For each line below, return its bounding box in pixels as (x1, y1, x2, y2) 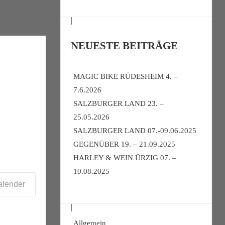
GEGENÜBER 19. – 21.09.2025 (73, 140, 175, 148)
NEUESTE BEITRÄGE (71, 40, 178, 52)
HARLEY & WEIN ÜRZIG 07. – (73, 154, 176, 162)
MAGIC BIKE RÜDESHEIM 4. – (73, 72, 178, 80)
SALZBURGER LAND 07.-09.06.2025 (73, 127, 196, 135)
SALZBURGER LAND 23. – (73, 99, 164, 107)
